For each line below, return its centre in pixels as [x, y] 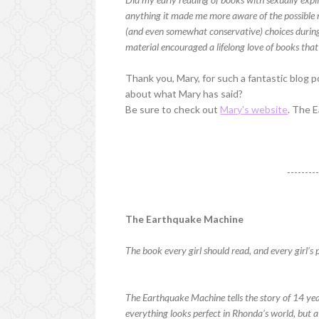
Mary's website [254, 109]
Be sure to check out [173, 109]
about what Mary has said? [184, 93]
